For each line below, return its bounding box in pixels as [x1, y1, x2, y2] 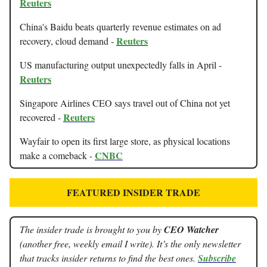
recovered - [20, 110, 63, 123]
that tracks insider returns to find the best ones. [20, 251, 198, 264]
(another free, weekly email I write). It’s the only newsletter [20, 237, 241, 250]
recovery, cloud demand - [20, 34, 116, 47]
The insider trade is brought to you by [20, 222, 164, 235]
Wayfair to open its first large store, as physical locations [20, 134, 230, 147]
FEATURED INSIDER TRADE [67, 185, 200, 199]
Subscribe [198, 251, 236, 265]
